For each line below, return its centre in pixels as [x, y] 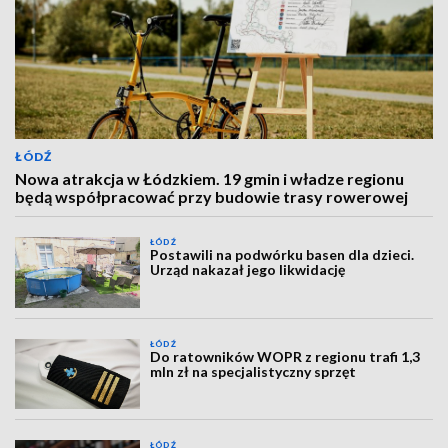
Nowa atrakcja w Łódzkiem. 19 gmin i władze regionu [209, 179]
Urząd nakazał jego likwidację [248, 270]
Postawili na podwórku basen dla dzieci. [282, 255]
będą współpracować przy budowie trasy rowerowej [211, 197]
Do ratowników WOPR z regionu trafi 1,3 [285, 356]
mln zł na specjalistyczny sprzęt [253, 371]
